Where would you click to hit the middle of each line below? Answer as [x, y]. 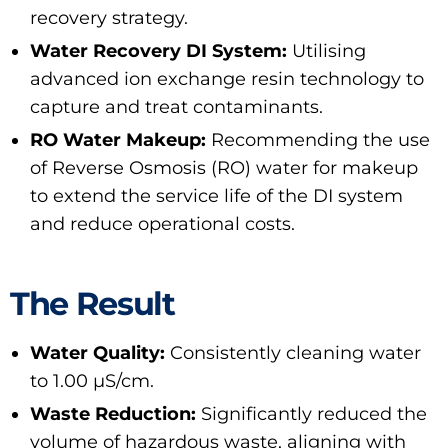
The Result [92, 304]
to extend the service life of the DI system [216, 196]
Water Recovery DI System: [158, 51]
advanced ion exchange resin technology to [227, 79]
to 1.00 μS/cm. [92, 381]
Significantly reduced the [311, 414]
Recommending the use [318, 140]
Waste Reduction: [113, 414]
